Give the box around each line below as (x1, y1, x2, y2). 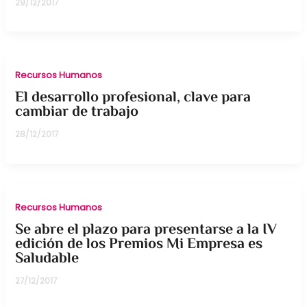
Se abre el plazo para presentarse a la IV (15, 218, 278, 242)
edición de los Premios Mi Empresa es (15, 232, 263, 256)
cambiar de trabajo (15, 100, 139, 124)
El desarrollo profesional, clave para (15, 86, 251, 110)
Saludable (15, 247, 79, 271)
